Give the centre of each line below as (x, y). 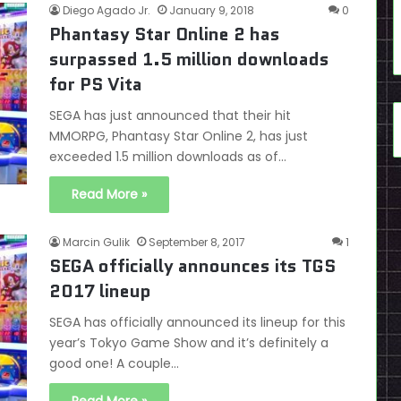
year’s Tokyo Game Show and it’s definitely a (189, 343)
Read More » (109, 195)
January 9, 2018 (212, 11)
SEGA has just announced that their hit (170, 116)
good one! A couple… (114, 364)
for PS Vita (96, 85)
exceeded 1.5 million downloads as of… (168, 157)
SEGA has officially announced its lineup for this (197, 323)
